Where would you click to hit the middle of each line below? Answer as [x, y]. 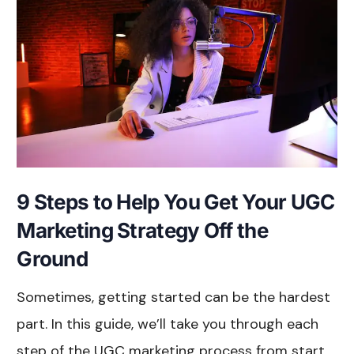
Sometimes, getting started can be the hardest [174, 297]
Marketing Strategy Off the [142, 230]
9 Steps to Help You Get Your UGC [176, 201]
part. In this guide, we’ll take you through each [168, 324]
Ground [52, 258]
